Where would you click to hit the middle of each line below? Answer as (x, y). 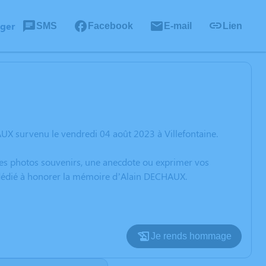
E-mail (178, 26)
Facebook (110, 26)
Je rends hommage (191, 236)
